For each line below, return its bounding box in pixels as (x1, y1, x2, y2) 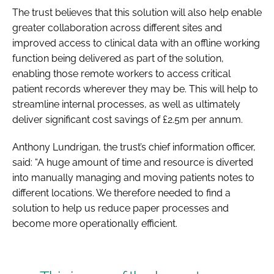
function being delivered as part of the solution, (12, 52, 224, 64)
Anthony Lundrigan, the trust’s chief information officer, (12, 141, 256, 153)
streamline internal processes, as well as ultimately (12, 98, 240, 110)
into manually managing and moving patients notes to (12, 171, 254, 183)
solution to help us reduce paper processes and (12, 202, 229, 214)
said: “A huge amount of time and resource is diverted (12, 156, 253, 168)
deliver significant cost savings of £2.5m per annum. (12, 113, 243, 125)
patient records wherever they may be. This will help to (12, 83, 258, 95)
